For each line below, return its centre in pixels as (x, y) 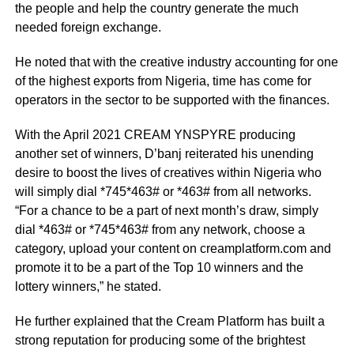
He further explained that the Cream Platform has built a (169, 322)
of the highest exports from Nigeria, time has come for (163, 81)
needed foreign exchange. (88, 28)
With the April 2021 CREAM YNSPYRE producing (155, 135)
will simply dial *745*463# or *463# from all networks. (163, 192)
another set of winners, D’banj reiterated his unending (164, 154)
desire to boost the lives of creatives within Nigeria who (168, 173)
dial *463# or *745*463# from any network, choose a (160, 230)
